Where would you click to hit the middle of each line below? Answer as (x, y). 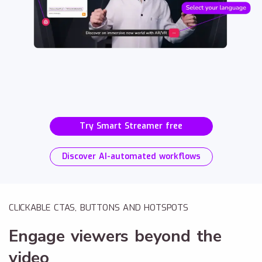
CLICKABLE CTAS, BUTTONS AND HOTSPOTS (99, 208)
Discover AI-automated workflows (131, 157)
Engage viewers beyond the (115, 237)
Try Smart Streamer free (131, 126)
